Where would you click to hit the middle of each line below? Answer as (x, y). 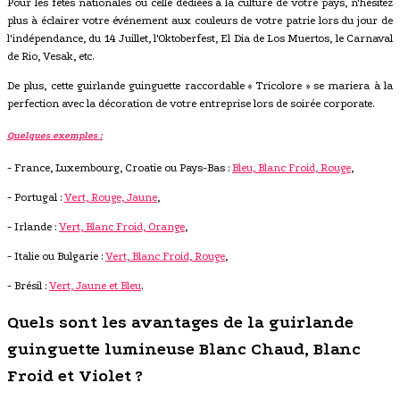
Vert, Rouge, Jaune (111, 197)
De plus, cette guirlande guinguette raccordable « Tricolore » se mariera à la (200, 85)
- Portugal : (36, 197)
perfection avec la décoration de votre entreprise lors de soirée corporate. (191, 103)
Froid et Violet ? (75, 375)
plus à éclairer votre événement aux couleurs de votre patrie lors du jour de (200, 20)
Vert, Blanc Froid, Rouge (165, 256)
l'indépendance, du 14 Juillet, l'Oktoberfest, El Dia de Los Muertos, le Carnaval (200, 38)
